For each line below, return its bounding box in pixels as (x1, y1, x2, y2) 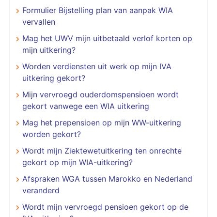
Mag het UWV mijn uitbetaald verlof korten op (22, 33, 192, 43)
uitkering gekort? (22, 73, 85, 83)
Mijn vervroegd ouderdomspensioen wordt (22, 89, 179, 99)
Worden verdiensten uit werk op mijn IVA (22, 61, 171, 71)
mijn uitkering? (22, 45, 76, 55)
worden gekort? (22, 129, 81, 139)
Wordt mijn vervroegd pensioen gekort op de (22, 201, 188, 212)
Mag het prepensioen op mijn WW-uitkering (22, 117, 181, 127)
